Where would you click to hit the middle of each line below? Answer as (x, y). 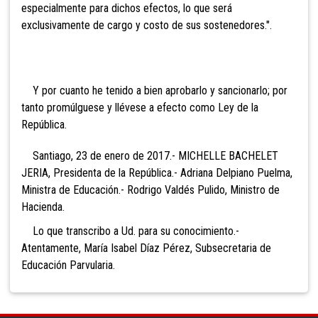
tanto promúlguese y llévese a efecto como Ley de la (140, 107)
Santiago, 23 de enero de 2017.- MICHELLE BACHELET (150, 155)
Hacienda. (43, 207)
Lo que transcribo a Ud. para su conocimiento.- (130, 231)
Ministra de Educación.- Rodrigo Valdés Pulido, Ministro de (150, 190)
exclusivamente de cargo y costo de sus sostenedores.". (147, 25)
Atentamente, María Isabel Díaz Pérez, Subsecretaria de (146, 248)
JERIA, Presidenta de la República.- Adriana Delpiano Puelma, (157, 172)
